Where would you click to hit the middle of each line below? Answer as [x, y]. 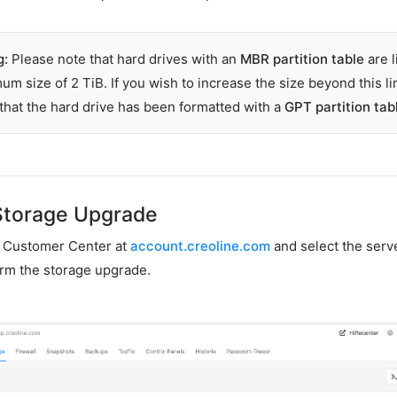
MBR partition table [302, 59]
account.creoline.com [200, 246]
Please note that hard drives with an [124, 59]
